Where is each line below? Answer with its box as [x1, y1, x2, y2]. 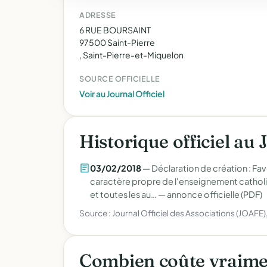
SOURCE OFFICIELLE [79, 74, 160, 83]
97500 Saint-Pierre [79, 37, 155, 48]
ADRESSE [79, 10, 116, 20]
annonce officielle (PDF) [167, 189, 262, 200]
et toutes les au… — [90, 189, 167, 200]
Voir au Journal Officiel [79, 88, 164, 99]
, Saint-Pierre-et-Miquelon [79, 49, 184, 60]
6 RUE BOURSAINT [79, 24, 151, 35]
